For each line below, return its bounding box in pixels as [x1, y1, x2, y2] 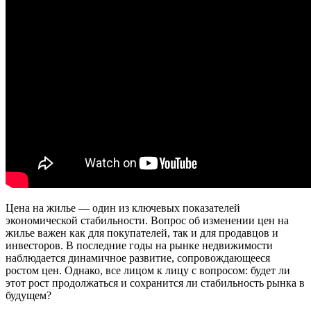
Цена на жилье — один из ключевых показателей [6, 201, 240, 214]
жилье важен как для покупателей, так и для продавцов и [6, 226, 278, 239]
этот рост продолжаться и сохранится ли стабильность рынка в [6, 276, 305, 289]
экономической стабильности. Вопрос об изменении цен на [6, 214, 289, 226]
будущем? [6, 289, 51, 301]
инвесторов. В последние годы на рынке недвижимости [6, 239, 273, 251]
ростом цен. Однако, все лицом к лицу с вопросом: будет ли [6, 264, 290, 276]
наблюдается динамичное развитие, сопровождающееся [6, 251, 270, 264]
